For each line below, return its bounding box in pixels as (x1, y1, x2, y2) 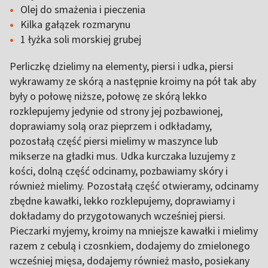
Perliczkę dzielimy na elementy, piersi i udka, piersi (10, 59, 233, 73)
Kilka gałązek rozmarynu (20, 17, 130, 31)
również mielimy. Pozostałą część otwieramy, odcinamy (10, 179, 258, 193)
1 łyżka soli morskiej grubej (20, 32, 141, 46)
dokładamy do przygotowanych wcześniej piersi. (10, 209, 226, 223)
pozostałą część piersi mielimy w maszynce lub (10, 134, 218, 148)
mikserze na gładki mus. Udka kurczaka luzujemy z (10, 149, 236, 163)
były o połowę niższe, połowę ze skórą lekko (10, 89, 207, 103)
